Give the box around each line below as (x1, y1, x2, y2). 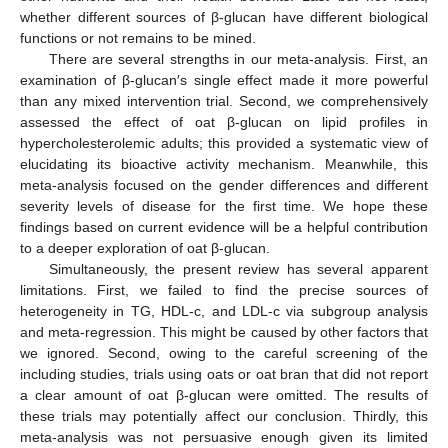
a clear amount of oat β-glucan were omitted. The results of (20, 387, 428, 404)
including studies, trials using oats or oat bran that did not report (20, 366, 428, 383)
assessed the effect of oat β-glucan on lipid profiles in (20, 114, 428, 131)
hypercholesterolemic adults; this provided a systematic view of (20, 135, 428, 152)
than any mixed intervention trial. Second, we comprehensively (20, 93, 428, 110)
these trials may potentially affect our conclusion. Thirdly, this (20, 408, 428, 425)
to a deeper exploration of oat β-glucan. (20, 240, 270, 257)
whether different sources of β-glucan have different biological (20, 9, 428, 26)
